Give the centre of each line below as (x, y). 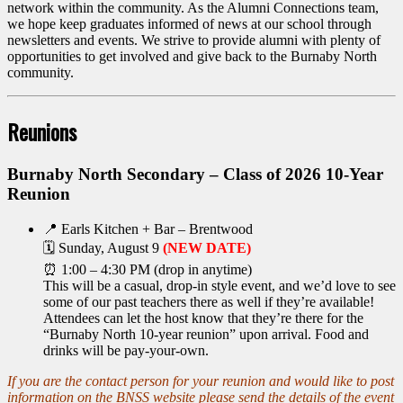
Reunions (42, 131)
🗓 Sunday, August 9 (103, 248)
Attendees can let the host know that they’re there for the (203, 318)
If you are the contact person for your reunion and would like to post (201, 381)
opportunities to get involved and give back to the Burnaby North (192, 56)
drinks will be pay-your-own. (126, 351)
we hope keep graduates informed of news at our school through (189, 23)
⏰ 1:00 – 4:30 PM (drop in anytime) (148, 270)
